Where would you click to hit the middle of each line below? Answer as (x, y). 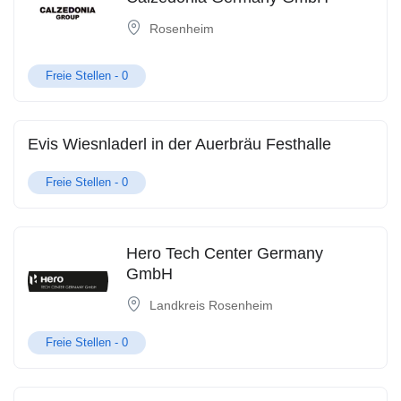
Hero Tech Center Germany (224, 254)
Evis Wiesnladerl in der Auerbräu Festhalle (179, 144)
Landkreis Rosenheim (211, 306)
